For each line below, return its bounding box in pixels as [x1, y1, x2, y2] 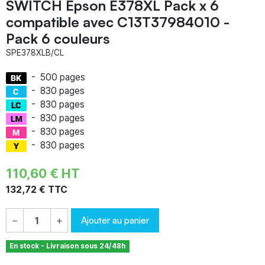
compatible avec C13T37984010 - [6, 12, 230, 31]
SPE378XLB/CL [6, 47, 64, 57]
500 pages [40, 71, 85, 83]
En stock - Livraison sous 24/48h [9, 241, 126, 250]
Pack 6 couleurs [6, 29, 110, 47]
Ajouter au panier [81, 214, 149, 226]
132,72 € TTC [6, 183, 67, 195]
